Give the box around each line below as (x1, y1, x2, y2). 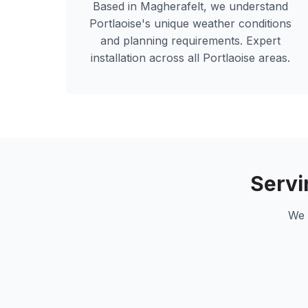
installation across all (91, 51, 203, 65)
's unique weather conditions (142, 16, 292, 30)
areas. (255, 51, 291, 65)
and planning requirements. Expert (100, 34, 281, 47)
